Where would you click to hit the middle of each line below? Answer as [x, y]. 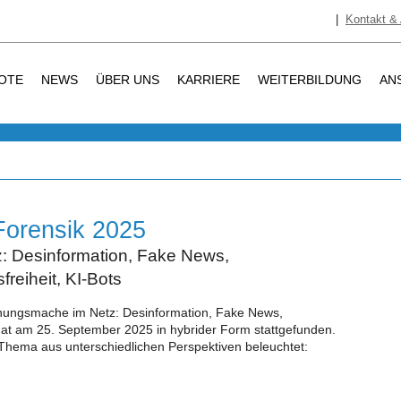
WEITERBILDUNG [310, 80]
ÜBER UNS [128, 80]
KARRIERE [209, 80]
